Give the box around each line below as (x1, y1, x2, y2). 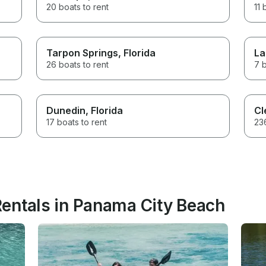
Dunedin (46, 104, 86, 116)
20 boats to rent (46, 1, 109, 12)
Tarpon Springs (46, 46, 119, 59)
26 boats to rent (46, 59, 109, 69)
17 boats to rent (46, 116, 107, 127)
